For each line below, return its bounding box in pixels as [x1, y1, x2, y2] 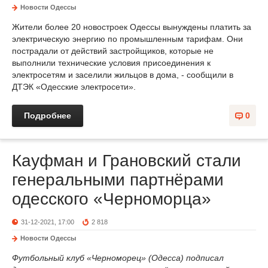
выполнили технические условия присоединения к [12, 58, 211, 68]
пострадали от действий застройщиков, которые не [12, 46, 214, 56]
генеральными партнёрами [12, 170, 224, 189]
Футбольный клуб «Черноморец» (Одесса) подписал [12, 253, 224, 263]
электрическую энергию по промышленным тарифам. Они [12, 34, 243, 44]
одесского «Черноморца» [12, 190, 211, 208]
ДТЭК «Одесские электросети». [12, 82, 136, 92]
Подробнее [24, 111, 71, 120]
